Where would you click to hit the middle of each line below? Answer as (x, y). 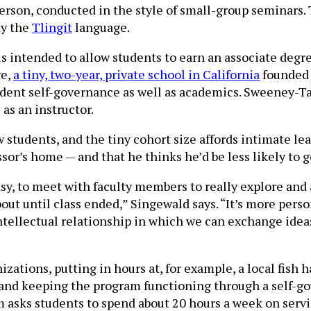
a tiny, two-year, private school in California (136, 75)
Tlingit (52, 27)
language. (101, 27)
